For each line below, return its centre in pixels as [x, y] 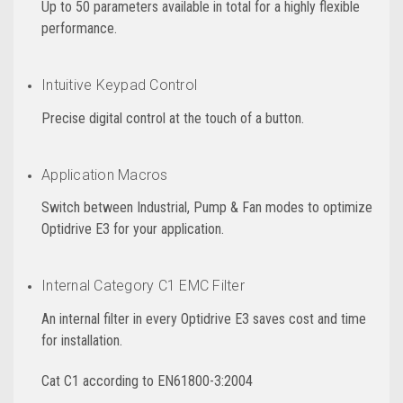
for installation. [82, 341]
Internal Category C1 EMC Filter [143, 286]
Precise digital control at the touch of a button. [173, 118]
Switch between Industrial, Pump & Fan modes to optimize [207, 208]
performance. [80, 28]
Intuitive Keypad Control [120, 85]
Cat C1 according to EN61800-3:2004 [148, 381]
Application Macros [105, 175]
